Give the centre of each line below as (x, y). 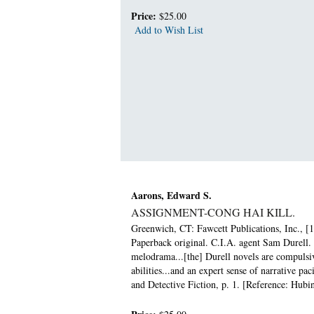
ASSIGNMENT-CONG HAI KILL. (213, 212)
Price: (145, 15)
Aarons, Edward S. (171, 196)
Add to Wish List (169, 29)
